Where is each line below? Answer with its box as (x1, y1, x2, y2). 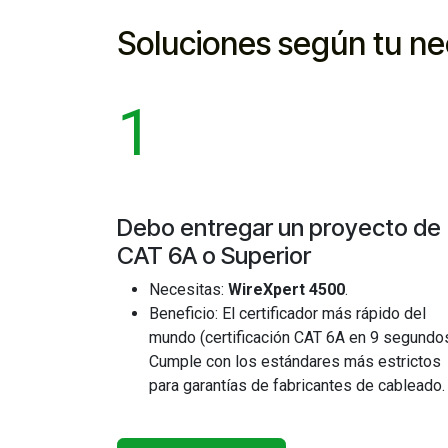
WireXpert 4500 (228, 280, 345, 299)
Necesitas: (149, 280, 228, 299)
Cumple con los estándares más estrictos (149, 352, 441, 371)
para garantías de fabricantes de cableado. (149, 376, 445, 395)
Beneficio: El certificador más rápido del (149, 304, 426, 323)
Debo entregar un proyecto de (117, 213, 441, 242)
